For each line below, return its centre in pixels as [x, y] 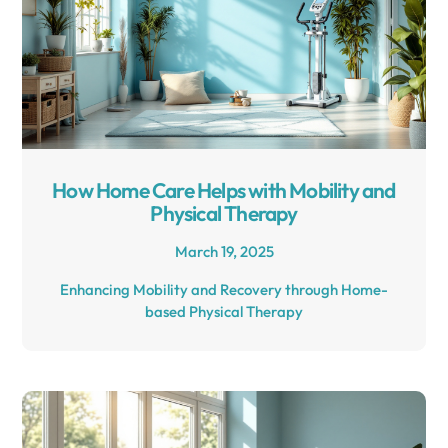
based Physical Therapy [224, 311]
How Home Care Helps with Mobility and [224, 189]
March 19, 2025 [224, 251]
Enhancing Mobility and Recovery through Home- [224, 289]
